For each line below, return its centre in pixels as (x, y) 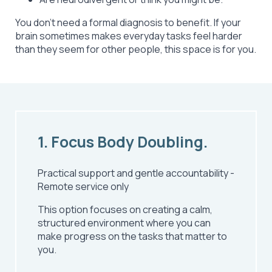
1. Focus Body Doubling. (123, 142)
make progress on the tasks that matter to (132, 236)
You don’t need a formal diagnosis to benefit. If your (128, 22)
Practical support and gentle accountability (134, 173)
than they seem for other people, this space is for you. (136, 49)
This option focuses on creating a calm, (125, 209)
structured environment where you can (124, 223)
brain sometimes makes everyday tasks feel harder (129, 36)
